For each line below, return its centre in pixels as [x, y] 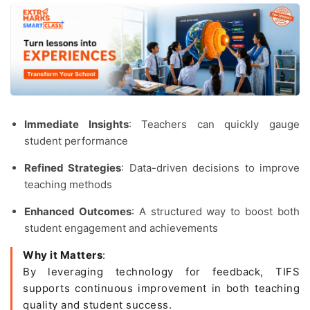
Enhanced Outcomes [78, 212]
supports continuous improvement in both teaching [161, 289]
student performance [76, 141]
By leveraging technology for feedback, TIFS [161, 272]
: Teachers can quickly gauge [214, 125]
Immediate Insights [76, 125]
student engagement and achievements [121, 228]
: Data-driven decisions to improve [211, 168]
